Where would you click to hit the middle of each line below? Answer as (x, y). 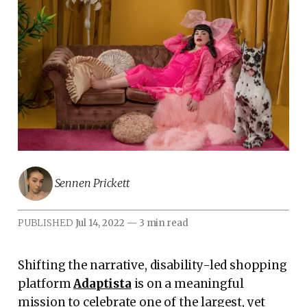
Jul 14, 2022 (100, 223)
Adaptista (102, 283)
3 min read (162, 223)
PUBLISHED (46, 223)
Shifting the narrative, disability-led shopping (152, 265)
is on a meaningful (187, 283)
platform (46, 283)
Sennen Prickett (92, 183)
